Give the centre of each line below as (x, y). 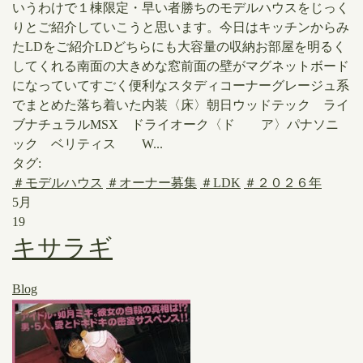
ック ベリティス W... (88, 144)
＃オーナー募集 (152, 183)
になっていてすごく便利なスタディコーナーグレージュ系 (181, 85)
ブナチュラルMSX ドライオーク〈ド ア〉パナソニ (175, 124)
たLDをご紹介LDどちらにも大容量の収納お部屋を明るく (179, 47)
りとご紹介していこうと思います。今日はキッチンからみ (181, 27)
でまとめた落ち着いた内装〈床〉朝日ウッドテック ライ (181, 105)
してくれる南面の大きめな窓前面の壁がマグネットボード (181, 66)
